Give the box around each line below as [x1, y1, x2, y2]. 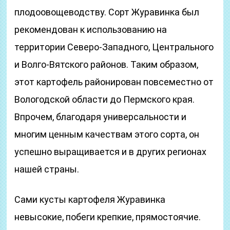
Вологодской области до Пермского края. [14, 94, 195, 105]
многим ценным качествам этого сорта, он [14, 129, 200, 140]
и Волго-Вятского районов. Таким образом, [14, 59, 199, 70]
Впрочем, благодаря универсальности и [14, 111, 187, 122]
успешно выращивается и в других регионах [14, 146, 207, 157]
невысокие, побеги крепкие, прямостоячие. [14, 212, 201, 222]
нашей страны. [14, 164, 80, 175]
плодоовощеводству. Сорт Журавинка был [14, 7, 200, 17]
